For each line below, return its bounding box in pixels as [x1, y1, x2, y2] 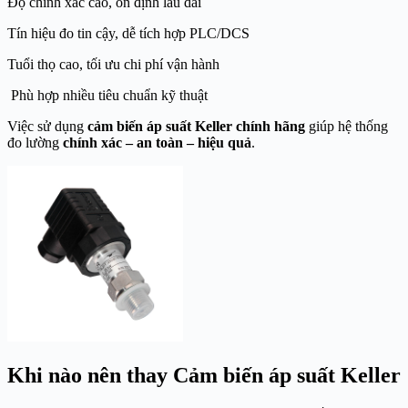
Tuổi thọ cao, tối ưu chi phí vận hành [7, 56, 219, 73]
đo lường [7, 135, 63, 151]
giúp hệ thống [305, 118, 388, 135]
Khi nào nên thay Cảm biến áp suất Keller [7, 363, 401, 388]
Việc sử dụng [7, 118, 87, 135]
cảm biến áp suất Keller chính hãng [87, 118, 305, 135]
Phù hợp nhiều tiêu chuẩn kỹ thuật [7, 87, 208, 104]
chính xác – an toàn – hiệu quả [63, 135, 251, 151]
